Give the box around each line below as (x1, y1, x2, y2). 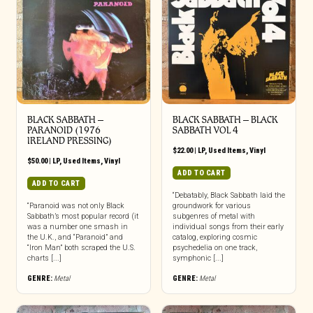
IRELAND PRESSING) (27, 135, 112, 146)
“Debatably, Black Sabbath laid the (172, 190, 285, 200)
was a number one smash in (27, 221, 128, 231)
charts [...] (27, 253, 61, 263)
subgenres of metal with (172, 211, 255, 221)
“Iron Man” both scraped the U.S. (27, 242, 136, 252)
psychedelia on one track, (172, 242, 257, 252)
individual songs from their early (172, 221, 284, 231)
